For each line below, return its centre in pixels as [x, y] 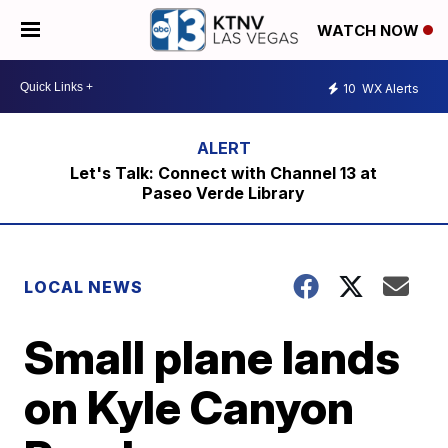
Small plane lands [212, 357]
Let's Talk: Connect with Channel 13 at [224, 173]
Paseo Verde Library [224, 193]
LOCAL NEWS [84, 287]
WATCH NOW [370, 31]
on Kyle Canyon [189, 407]
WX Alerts [389, 88]
